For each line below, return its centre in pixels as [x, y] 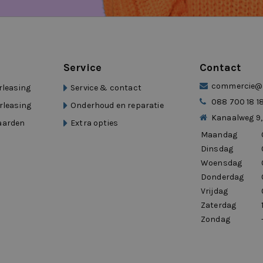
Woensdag [222, 163]
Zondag [215, 220]
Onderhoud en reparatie [117, 106]
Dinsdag [217, 149]
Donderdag [222, 177]
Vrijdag [215, 191]
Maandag [219, 135]
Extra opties [95, 123]
